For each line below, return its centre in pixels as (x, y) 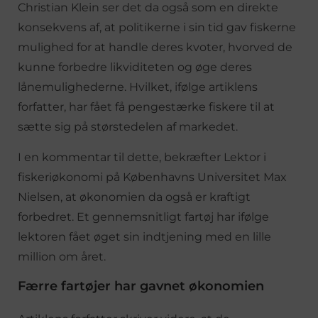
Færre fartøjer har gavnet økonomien (141, 286)
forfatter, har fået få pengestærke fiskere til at (146, 106)
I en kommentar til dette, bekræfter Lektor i (142, 157)
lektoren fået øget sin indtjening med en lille (144, 236)
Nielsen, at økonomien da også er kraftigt (134, 197)
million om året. (62, 256)
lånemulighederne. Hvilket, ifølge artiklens (138, 87)
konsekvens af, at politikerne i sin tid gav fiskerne (157, 27)
